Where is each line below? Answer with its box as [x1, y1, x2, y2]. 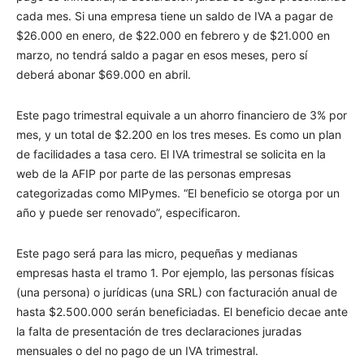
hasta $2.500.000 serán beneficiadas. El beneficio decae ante [16, 305, 348, 318]
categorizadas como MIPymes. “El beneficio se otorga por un [16, 186, 340, 200]
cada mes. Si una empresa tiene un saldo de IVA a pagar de [16, 9, 333, 23]
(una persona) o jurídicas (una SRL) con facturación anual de [16, 285, 337, 299]
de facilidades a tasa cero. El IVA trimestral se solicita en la [16, 147, 326, 161]
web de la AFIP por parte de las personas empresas [16, 167, 291, 180]
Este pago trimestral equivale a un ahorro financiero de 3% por [16, 108, 347, 122]
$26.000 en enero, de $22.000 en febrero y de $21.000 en [16, 28, 330, 42]
